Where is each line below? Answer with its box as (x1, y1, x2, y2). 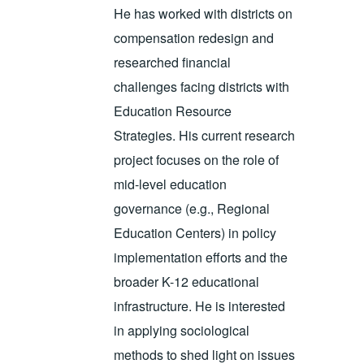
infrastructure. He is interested (114, 297, 286, 316)
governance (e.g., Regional (114, 199, 271, 219)
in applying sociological (114, 321, 250, 340)
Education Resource (114, 102, 232, 121)
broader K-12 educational (114, 272, 260, 292)
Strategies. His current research (114, 126, 296, 145)
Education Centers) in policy (114, 223, 277, 243)
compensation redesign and (114, 28, 275, 48)
